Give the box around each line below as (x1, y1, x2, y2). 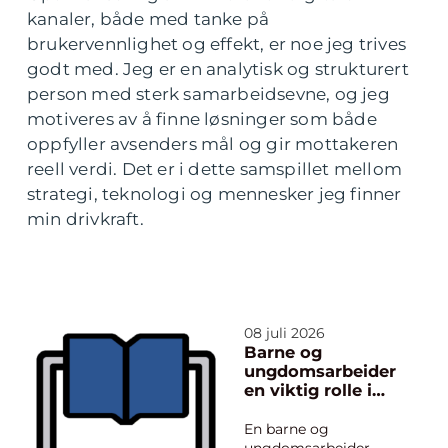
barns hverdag (244, 399, 367, 419)
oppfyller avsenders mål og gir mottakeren (27, 134, 399, 154)
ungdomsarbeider (244, 361, 396, 381)
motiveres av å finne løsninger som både (27, 109, 377, 129)
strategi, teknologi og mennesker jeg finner (27, 184, 402, 204)
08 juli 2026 (244, 324, 325, 342)
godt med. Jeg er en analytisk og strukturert (27, 59, 409, 79)
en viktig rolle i (244, 380, 372, 400)
